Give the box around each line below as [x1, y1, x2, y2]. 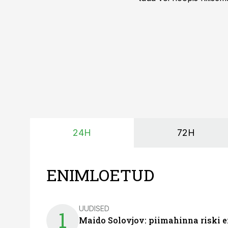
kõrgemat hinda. [138, 5, 201, 15]
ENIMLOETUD [46, 164, 154, 186]
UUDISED [79, 204, 109, 213]
